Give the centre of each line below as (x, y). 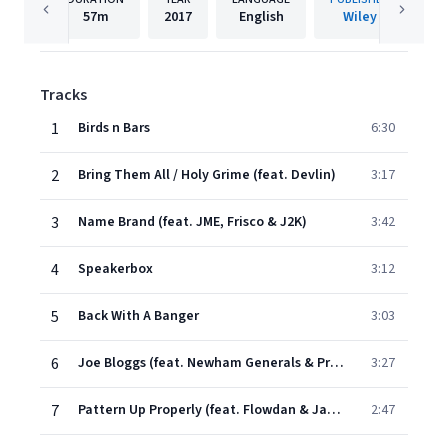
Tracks (63, 95)
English (261, 17)
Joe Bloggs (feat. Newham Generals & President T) (337, 363)
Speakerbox (115, 269)
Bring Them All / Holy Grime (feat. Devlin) (207, 175)
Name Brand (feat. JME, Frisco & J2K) (192, 222)
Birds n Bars (114, 128)
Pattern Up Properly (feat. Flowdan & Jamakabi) (334, 410)
